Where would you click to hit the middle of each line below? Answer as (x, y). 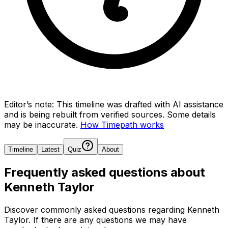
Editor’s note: (29, 104)
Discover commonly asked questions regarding (96, 209)
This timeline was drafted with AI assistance (140, 104)
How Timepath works (122, 124)
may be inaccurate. (41, 124)
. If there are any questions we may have (108, 220)
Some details (191, 114)
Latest (50, 149)
